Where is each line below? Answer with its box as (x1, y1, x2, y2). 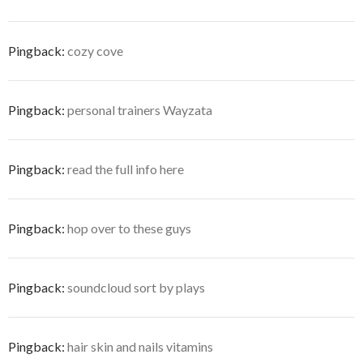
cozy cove (67, 42, 123, 58)
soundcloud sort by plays (67, 279, 205, 295)
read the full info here (67, 160, 184, 177)
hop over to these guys (67, 220, 191, 236)
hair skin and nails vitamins (67, 338, 213, 354)
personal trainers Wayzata (67, 101, 212, 117)
